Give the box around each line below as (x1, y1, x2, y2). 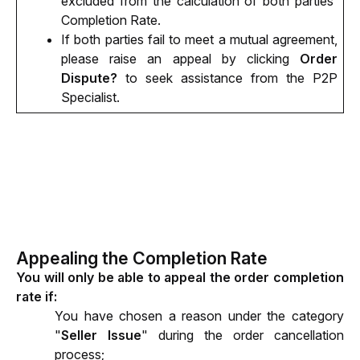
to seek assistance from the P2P (117, 69, 337, 86)
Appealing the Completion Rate (16, 247, 268, 268)
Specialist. (61, 88, 123, 105)
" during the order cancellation (141, 326, 344, 343)
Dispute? (61, 69, 117, 86)
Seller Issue (61, 326, 141, 343)
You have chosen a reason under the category (55, 307, 344, 324)
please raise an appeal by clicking (61, 50, 300, 67)
